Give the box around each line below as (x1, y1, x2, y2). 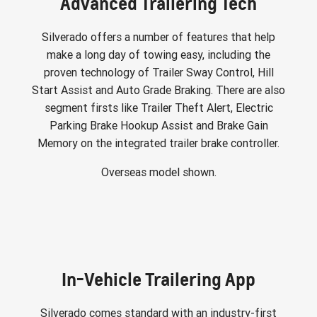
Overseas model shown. (100, 165, 217, 179)
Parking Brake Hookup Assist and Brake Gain (49, 118, 268, 132)
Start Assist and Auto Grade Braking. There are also (32, 83, 285, 97)
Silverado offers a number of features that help (42, 30, 275, 44)
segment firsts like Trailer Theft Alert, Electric (44, 100, 273, 115)
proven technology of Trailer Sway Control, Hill (43, 65, 274, 79)
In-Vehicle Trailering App (62, 268, 255, 290)
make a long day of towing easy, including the (47, 47, 270, 62)
